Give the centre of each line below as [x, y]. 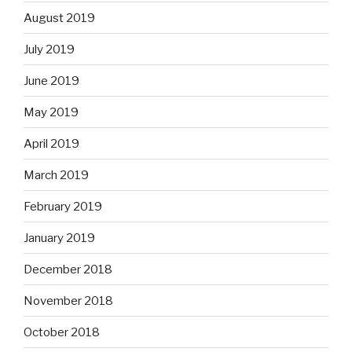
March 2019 [56, 175]
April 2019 [51, 143]
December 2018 [68, 269]
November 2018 [68, 301]
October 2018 [62, 332]
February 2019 [63, 206]
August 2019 [59, 18]
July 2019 [49, 49]
